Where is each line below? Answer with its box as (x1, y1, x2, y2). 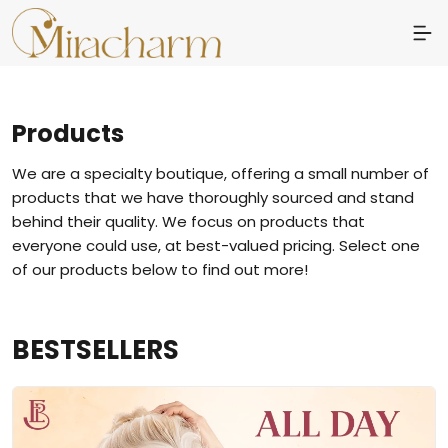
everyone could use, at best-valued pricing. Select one (12, 235, 420, 256)
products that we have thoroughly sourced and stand (12, 187, 414, 208)
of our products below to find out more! (12, 259, 308, 280)
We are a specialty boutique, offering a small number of (12, 163, 429, 184)
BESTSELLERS (12, 332, 179, 368)
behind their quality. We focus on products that (12, 211, 365, 232)
